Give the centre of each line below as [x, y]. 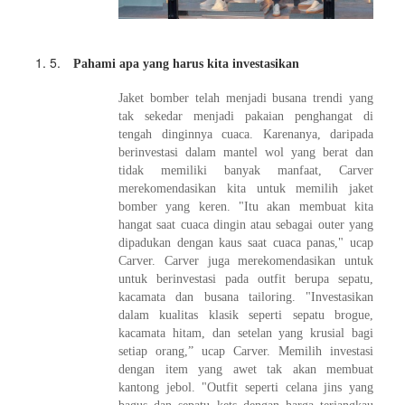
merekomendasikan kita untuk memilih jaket [246, 188]
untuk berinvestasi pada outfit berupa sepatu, [246, 278]
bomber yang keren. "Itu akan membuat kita [246, 206]
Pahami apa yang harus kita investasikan [186, 63]
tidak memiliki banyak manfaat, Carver [246, 170]
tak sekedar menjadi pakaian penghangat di [246, 116]
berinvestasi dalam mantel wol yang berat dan [246, 152]
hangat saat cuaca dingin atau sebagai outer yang [246, 224]
